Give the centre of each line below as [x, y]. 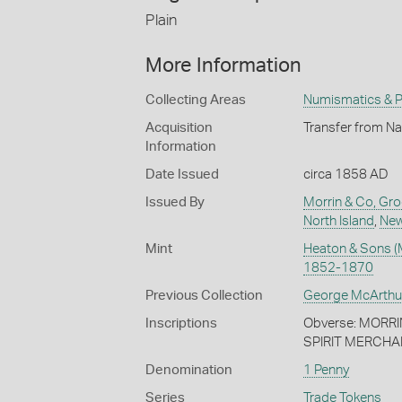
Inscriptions [181, 324]
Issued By [175, 203]
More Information [223, 66]
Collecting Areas [196, 100]
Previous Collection [204, 296]
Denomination [189, 371]
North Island [338, 222]
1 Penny [326, 371]
